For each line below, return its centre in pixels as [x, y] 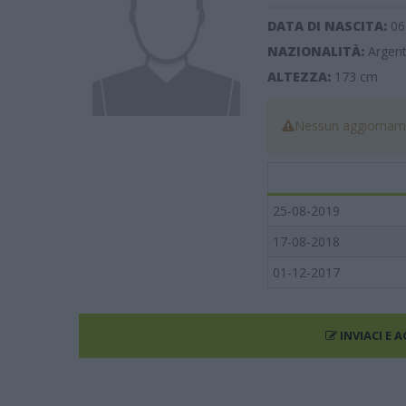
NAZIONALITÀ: [317, 51]
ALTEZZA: [300, 77]
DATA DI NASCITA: [329, 26]
